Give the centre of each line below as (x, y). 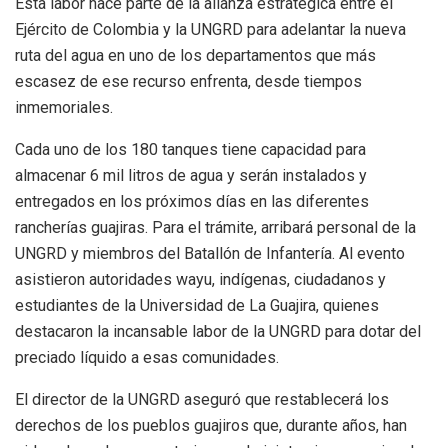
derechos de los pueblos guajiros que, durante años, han (211, 425)
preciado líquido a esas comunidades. (147, 357)
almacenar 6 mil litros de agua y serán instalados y (191, 175)
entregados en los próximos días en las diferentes (192, 201)
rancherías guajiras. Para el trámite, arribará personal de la (215, 227)
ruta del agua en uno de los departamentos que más (195, 55)
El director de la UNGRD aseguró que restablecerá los (202, 399)
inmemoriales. (64, 107)
